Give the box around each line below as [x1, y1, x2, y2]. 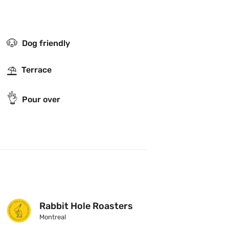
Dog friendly [22, 38, 71, 48]
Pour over [22, 95, 61, 105]
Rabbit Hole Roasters [39, 200, 133, 212]
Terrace [21, 65, 52, 75]
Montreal [39, 213, 66, 221]
